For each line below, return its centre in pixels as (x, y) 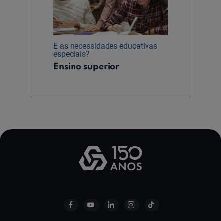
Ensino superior (87, 67)
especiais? (72, 54)
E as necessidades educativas (106, 46)
